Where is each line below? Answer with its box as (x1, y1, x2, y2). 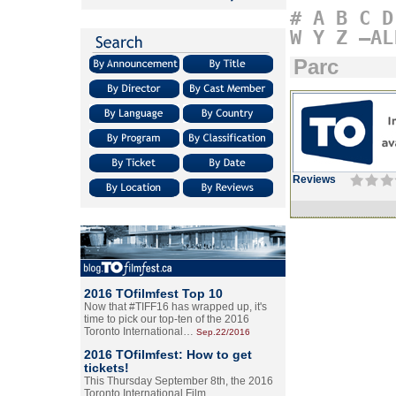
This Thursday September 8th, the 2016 (84, 375, 273, 387)
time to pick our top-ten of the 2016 (84, 313, 249, 325)
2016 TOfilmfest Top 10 (84, 286, 223, 301)
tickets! (84, 361, 129, 375)
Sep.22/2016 (196, 327, 250, 337)
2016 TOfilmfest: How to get (84, 347, 252, 362)
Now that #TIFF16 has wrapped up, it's (84, 301, 267, 313)
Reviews (293, 173, 336, 186)
